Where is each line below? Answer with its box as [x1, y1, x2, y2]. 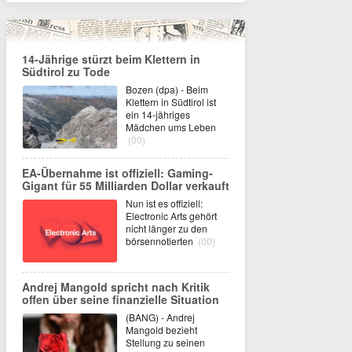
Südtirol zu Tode [22, 64, 110, 79]
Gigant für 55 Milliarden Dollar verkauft [22, 178, 229, 193]
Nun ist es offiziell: [126, 196, 203, 210]
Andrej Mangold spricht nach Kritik [22, 279, 210, 295]
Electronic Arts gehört [126, 209, 217, 222]
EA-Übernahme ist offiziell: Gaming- [22, 165, 213, 181]
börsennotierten [126, 234, 196, 247]
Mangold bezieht [126, 323, 197, 336]
